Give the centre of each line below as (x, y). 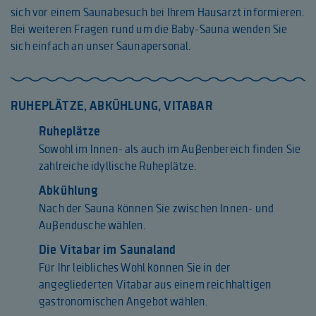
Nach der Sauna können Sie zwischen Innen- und (157, 208)
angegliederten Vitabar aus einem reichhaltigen (156, 285)
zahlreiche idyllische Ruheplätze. (118, 166)
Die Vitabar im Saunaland (108, 250)
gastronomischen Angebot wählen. (124, 302)
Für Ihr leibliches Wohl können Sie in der (135, 268)
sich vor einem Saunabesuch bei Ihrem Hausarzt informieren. (158, 12)
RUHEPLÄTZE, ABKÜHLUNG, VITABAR (112, 106)
